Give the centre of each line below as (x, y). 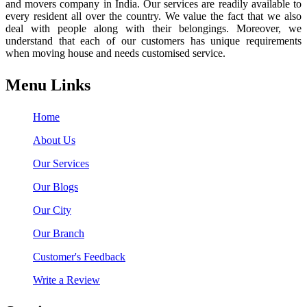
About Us (54, 140)
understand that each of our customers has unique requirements (153, 40)
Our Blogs (56, 186)
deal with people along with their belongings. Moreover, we (153, 28)
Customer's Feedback (79, 256)
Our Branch (59, 233)
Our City (52, 210)
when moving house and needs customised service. (115, 53)
